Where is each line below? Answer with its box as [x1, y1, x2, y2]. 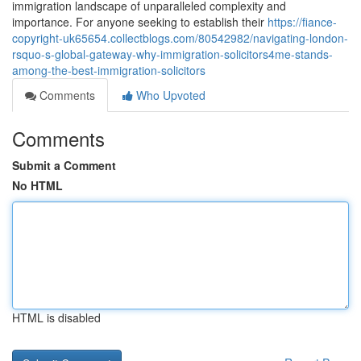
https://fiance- [268, 14, 337, 30]
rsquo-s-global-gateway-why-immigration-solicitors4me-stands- [12, 46, 333, 62]
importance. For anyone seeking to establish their [12, 14, 268, 30]
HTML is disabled [12, 309, 101, 326]
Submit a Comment [12, 157, 116, 173]
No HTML [12, 177, 63, 193]
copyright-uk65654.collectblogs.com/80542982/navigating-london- [12, 30, 348, 46]
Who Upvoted [133, 87, 205, 103]
